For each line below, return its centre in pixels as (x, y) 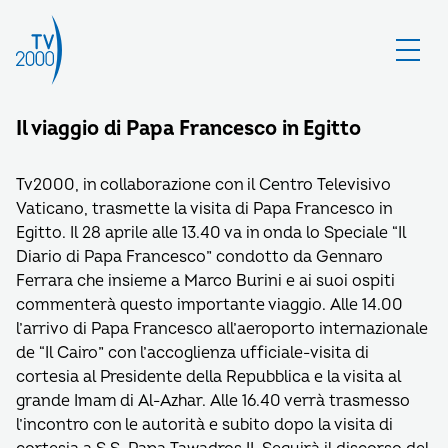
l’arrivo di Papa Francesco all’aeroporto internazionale (222, 329)
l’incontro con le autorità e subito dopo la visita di (204, 425)
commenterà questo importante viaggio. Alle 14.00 (209, 305)
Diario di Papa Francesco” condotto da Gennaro (199, 257)
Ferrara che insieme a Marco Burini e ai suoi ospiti (205, 281)
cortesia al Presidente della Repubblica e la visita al (208, 377)
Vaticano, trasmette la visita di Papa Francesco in (204, 209)
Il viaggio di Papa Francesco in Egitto (188, 128)
